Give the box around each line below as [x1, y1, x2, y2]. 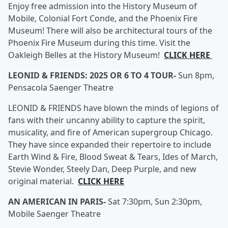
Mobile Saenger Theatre [8, 208, 101, 219]
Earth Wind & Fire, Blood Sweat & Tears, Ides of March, [8, 151, 218, 162]
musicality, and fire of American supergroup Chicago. [8, 127, 213, 138]
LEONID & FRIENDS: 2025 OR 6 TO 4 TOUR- [8, 70, 178, 81]
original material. [8, 176, 78, 187]
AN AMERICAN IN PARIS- [8, 196, 108, 207]
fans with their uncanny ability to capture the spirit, [8, 115, 205, 126]
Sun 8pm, [178, 70, 214, 81]
